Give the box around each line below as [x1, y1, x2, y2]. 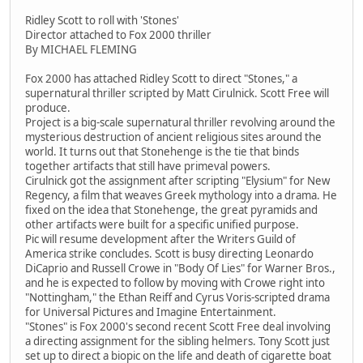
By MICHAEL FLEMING [25, 41, 137, 57]
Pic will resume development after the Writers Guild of [25, 231, 296, 246]
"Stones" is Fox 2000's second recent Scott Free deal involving [25, 318, 331, 334]
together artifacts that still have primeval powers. [25, 158, 271, 173]
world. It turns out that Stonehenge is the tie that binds [25, 143, 299, 159]
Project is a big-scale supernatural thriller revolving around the [25, 114, 335, 130]
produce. [25, 100, 70, 115]
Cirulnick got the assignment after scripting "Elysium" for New [25, 173, 330, 188]
